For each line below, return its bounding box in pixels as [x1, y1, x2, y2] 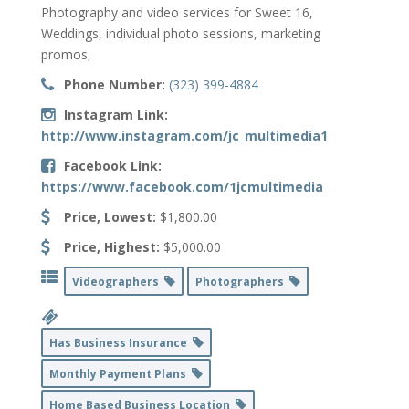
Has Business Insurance [48, 335, 193, 351]
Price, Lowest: [63, 208, 156, 226]
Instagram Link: [63, 106, 168, 124]
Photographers [194, 274, 289, 290]
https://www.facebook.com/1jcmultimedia [40, 178, 323, 196]
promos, [40, 46, 91, 64]
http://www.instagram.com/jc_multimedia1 [40, 127, 328, 145]
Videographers [71, 274, 164, 290]
